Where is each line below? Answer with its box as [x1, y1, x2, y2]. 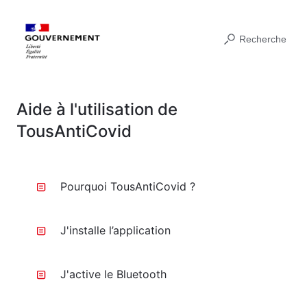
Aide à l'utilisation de [16, 99, 177, 119]
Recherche [239, 34, 286, 45]
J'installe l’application [60, 223, 171, 237]
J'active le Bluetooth [60, 267, 167, 281]
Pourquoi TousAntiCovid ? [60, 180, 195, 193]
